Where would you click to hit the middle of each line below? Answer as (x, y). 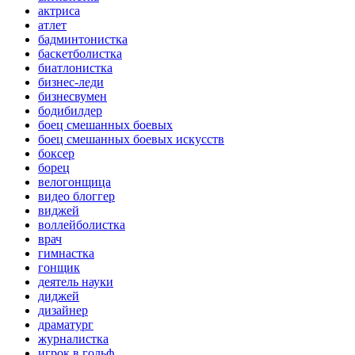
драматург (66, 324)
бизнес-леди (71, 82)
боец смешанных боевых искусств (131, 139)
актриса (59, 10)
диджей (59, 296)
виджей (59, 210)
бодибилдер (70, 110)
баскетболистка (80, 53)
